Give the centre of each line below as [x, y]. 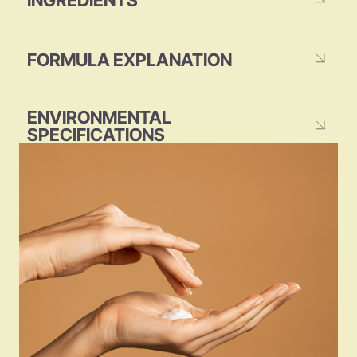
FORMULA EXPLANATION [129, 59]
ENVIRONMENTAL [99, 118]
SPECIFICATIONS [96, 135]
